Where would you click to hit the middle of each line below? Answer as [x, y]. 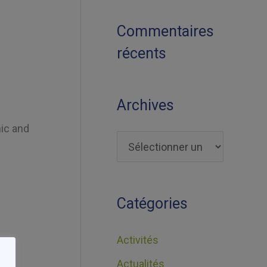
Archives [145, 105]
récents [142, 53]
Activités [138, 240]
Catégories [152, 203]
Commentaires [165, 31]
